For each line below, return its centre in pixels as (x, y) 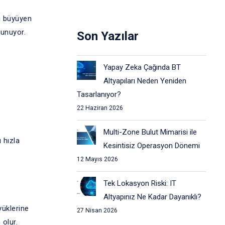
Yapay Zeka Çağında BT (142, 67)
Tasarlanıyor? (99, 94)
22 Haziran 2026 (100, 108)
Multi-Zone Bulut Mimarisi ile (150, 132)
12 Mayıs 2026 (97, 159)
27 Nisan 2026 (97, 210)
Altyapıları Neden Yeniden (145, 81)
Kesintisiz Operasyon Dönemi (151, 146)
